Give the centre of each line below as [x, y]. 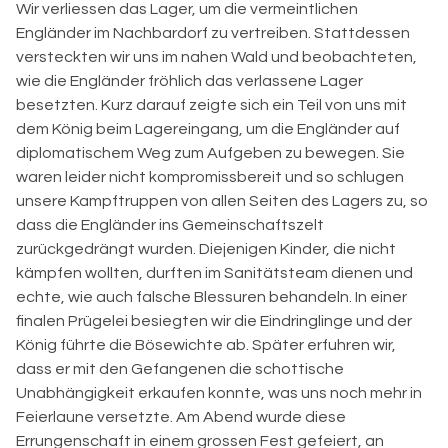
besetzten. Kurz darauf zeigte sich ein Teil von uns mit [211, 104]
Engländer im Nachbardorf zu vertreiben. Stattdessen [213, 32]
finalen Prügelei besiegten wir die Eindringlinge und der [214, 320]
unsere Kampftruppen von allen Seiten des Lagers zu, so [222, 200]
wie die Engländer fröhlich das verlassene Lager [189, 80]
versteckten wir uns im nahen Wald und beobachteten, [216, 56]
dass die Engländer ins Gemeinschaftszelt [170, 224]
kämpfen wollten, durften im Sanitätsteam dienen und [214, 272]
